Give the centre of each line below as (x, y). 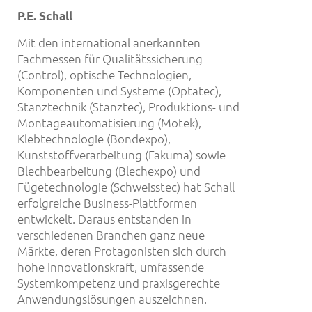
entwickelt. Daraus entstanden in (104, 219)
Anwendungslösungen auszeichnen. (112, 299)
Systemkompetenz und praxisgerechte (119, 283)
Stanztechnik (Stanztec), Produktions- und (128, 107)
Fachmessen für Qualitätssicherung (110, 59)
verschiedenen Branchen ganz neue (111, 235)
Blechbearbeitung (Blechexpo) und (109, 171)
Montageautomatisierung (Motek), (109, 123)
